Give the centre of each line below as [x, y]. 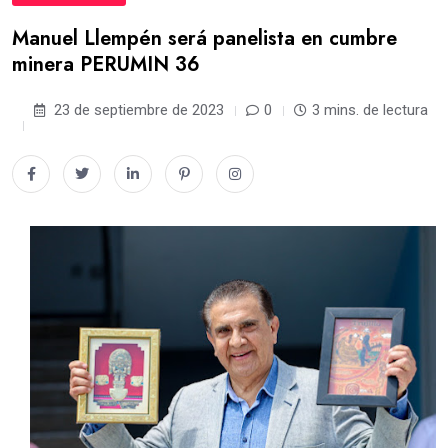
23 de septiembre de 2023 [137, 110]
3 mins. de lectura [370, 110]
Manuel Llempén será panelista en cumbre [204, 38]
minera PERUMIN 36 [106, 64]
